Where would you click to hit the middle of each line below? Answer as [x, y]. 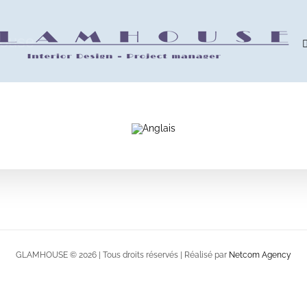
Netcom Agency [260, 255]
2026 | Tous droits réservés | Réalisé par [154, 255]
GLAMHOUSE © [47, 255]
